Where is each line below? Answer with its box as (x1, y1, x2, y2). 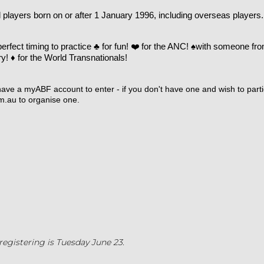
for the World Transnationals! (15, 53, 127, 62)
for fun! (100, 42, 131, 51)
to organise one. (16, 95, 80, 104)
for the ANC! (139, 42, 191, 51)
